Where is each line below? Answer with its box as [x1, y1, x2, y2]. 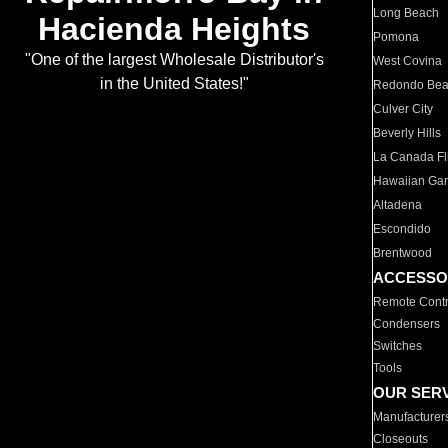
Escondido [373, 222, 432, 236]
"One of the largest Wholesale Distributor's [24, 51, 324, 69]
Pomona [373, 30, 420, 44]
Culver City [373, 102, 434, 116]
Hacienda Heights [38, 11, 310, 48]
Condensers [373, 317, 441, 331]
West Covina [373, 54, 443, 68]
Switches [373, 339, 423, 353]
